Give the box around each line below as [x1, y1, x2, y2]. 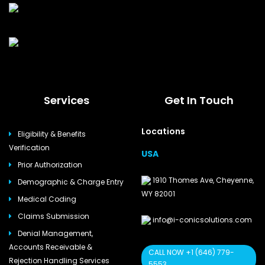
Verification [9, 143, 50, 153]
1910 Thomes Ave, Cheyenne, [151, 174, 254, 185]
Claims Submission [18, 211, 89, 222]
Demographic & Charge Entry [18, 177, 124, 188]
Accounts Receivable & [9, 242, 92, 253]
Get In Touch [164, 93, 234, 108]
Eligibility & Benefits [18, 129, 86, 140]
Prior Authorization [18, 160, 82, 170]
